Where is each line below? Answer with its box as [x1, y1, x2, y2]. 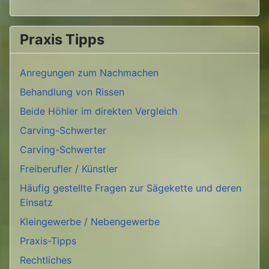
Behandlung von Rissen [20, 86, 124, 98]
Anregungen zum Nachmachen [20, 67, 159, 79]
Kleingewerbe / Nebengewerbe [20, 216, 160, 228]
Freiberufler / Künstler [20, 163, 118, 175]
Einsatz [20, 196, 53, 209]
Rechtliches [20, 254, 71, 267]
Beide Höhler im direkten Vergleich [20, 105, 177, 118]
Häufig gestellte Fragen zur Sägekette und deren [20, 182, 241, 195]
